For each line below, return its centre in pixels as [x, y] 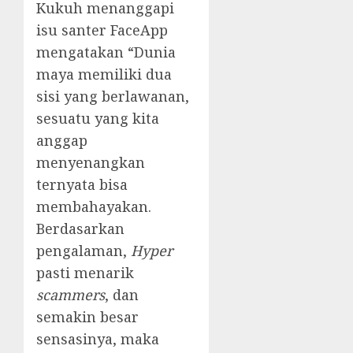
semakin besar [87, 316]
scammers [71, 294]
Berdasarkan [80, 228]
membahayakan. [94, 206]
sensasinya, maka [98, 338]
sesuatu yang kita [98, 118]
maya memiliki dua [104, 74]
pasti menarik [85, 272]
